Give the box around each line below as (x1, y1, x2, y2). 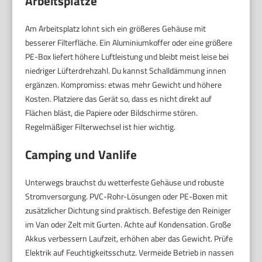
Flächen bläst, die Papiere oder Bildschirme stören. (25, 106, 198, 119)
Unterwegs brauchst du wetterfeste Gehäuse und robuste (25, 176, 225, 189)
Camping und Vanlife (25, 145, 137, 164)
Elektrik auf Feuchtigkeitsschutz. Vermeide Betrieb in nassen (25, 246, 235, 259)
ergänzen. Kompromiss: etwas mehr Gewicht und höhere (25, 78, 222, 91)
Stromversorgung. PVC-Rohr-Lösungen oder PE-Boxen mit (25, 190, 228, 203)
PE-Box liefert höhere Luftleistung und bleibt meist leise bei (25, 50, 229, 63)
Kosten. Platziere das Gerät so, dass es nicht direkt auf (25, 92, 212, 105)
